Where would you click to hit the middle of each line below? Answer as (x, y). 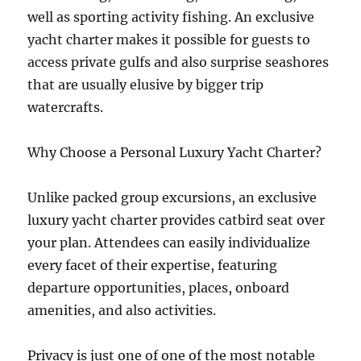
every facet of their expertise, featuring (153, 265)
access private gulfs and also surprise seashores (178, 62)
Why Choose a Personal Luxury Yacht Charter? (175, 152)
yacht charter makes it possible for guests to (169, 39)
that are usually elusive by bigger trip (146, 85)
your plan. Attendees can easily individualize (169, 243)
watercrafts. (66, 107)
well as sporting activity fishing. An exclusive (171, 17)
